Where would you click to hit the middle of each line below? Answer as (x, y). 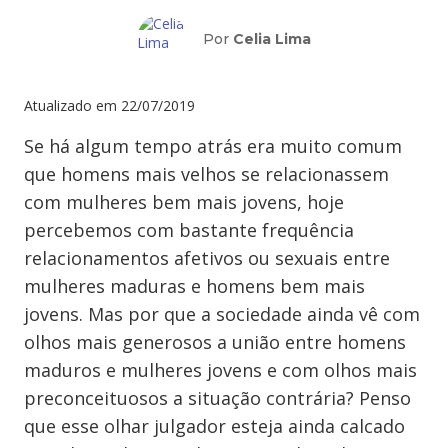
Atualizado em (70, 105)
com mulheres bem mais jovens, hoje (184, 202)
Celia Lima (272, 39)
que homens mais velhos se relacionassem (206, 174)
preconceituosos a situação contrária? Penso (217, 398)
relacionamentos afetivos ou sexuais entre (207, 258)
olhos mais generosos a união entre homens (215, 342)
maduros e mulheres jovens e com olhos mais (220, 370)
